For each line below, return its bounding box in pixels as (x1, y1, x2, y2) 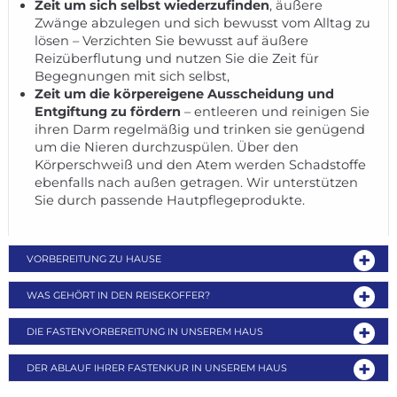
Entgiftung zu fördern (35, 104, 182, 121)
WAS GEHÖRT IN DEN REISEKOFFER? (27, 288, 211, 301)
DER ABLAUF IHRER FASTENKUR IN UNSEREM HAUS (27, 361, 288, 374)
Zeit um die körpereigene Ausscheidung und (35, 86, 335, 103)
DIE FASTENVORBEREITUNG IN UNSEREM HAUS (27, 324, 264, 338)
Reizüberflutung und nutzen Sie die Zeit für (35, 51, 320, 67)
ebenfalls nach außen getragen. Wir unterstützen (35, 175, 359, 191)
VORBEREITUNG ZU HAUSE (27, 252, 162, 265)
